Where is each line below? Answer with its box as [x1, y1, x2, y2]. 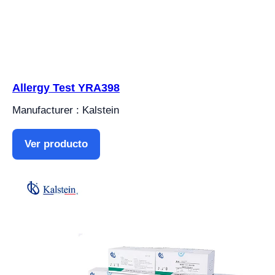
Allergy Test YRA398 [12, 81, 120, 94]
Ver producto [25, 137, 88, 150]
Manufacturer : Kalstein [12, 104, 119, 116]
